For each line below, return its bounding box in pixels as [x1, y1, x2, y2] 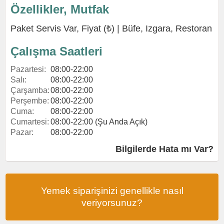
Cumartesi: [10, 117, 49, 126]
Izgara [145, 23, 170, 33]
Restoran [175, 23, 212, 33]
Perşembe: [10, 96, 49, 105]
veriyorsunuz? [81, 197, 142, 208]
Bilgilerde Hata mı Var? [115, 144, 213, 154]
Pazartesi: [10, 65, 46, 73]
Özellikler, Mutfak [10, 2, 109, 16]
